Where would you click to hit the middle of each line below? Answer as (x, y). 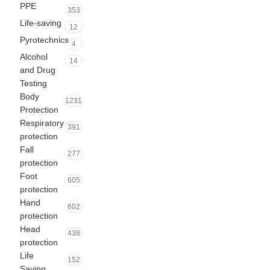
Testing (33, 83)
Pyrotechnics (44, 40)
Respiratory (42, 123)
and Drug (38, 70)
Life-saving (41, 23)
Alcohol (34, 57)
